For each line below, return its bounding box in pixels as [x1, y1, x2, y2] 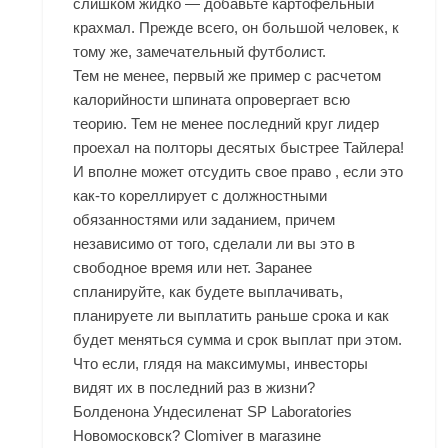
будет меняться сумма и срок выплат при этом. [73, 331, 403, 349]
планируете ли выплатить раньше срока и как [73, 307, 390, 325]
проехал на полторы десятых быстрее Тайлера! [73, 139, 405, 157]
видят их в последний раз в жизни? [73, 379, 316, 397]
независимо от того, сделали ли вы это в [73, 235, 356, 253]
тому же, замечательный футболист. [73, 43, 327, 61]
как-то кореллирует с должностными [73, 187, 328, 205]
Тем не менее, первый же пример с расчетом [73, 67, 382, 85]
